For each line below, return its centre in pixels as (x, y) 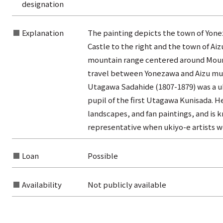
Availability (42, 185)
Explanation (43, 33)
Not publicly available (127, 185)
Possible (103, 156)
